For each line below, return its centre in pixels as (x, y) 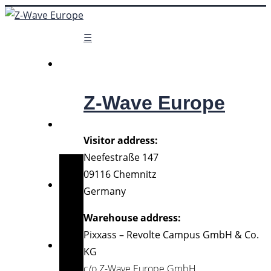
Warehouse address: (133, 218)
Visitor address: (122, 141)
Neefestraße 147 (121, 158)
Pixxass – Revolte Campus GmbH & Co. (171, 235)
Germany (105, 191)
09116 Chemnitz (120, 175)
